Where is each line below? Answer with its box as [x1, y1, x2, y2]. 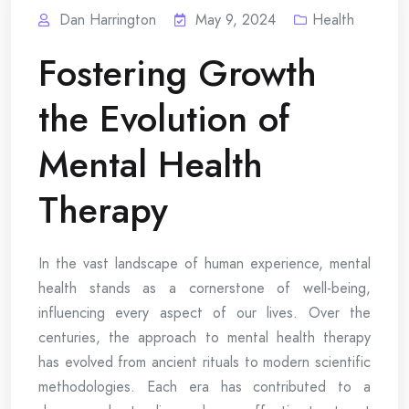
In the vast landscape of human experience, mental [38, 253, 371, 274]
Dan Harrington [59, 9, 156, 30]
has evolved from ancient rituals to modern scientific [38, 351, 371, 372]
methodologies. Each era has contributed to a [38, 376, 371, 397]
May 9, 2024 [195, 9, 276, 30]
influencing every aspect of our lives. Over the [38, 302, 371, 323]
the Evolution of [38, 92, 289, 145]
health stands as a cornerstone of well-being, [38, 278, 371, 299]
